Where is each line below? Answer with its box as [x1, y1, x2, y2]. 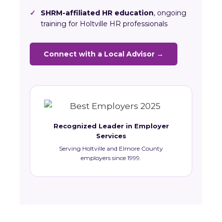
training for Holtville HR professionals [41, 19, 167, 28]
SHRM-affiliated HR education [41, 8, 154, 17]
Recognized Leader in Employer [53, 122, 169, 130]
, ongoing [154, 8, 186, 17]
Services [96, 132, 126, 140]
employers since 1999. [81, 154, 141, 162]
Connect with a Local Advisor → [44, 50, 164, 58]
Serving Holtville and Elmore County [59, 145, 163, 152]
